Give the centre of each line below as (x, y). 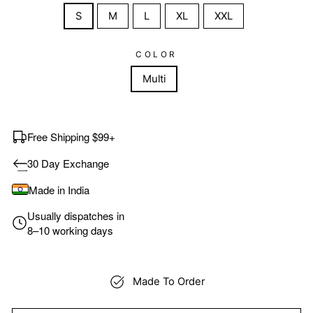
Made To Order (169, 282)
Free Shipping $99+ (71, 137)
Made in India (59, 189)
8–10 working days (70, 230)
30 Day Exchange (68, 163)
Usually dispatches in (76, 215)
